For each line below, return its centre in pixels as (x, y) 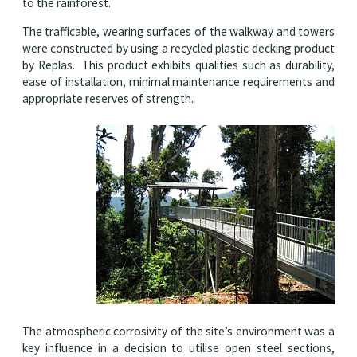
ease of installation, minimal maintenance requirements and (178, 82)
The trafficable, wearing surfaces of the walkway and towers (178, 32)
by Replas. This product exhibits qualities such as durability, (178, 65)
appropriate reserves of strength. (108, 99)
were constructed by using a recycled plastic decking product (178, 49)
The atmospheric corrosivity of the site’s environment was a (178, 331)
